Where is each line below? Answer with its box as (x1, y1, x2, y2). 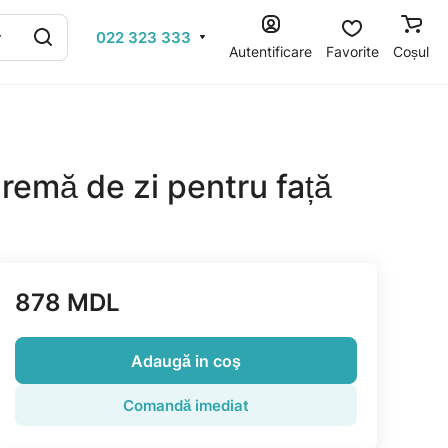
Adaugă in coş (131, 350, 242, 371)
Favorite (326, 42, 379, 60)
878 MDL (15, 288, 121, 317)
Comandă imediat (123, 395, 250, 415)
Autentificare (229, 42, 312, 60)
